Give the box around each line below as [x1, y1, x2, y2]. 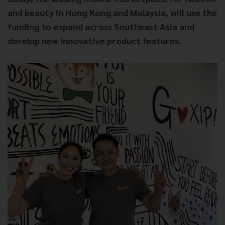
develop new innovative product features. [8, 35, 181, 46]
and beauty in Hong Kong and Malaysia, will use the [8, 7, 217, 18]
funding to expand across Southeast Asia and [8, 21, 194, 32]
